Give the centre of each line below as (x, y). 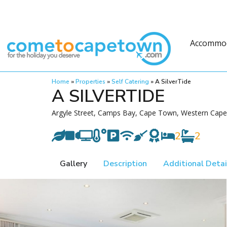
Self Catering (130, 82)
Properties (90, 82)
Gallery (73, 164)
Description (125, 164)
